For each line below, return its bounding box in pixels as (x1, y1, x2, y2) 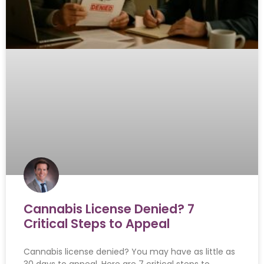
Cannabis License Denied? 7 (24, 200, 194, 218)
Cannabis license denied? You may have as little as (24, 246, 235, 258)
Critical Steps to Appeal (24, 215, 170, 233)
